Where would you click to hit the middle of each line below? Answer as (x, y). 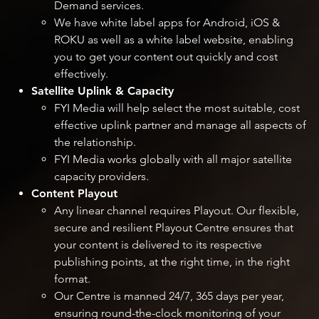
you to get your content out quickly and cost (166, 57)
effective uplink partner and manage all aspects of (180, 125)
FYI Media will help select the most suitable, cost (177, 108)
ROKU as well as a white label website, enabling (174, 40)
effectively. (81, 74)
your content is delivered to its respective (158, 245)
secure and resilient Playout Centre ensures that (174, 228)
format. (72, 279)
